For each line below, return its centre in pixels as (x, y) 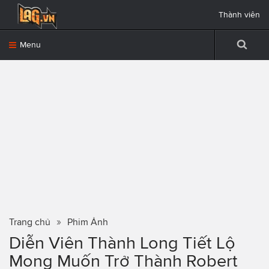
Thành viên (239, 15)
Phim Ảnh (88, 222)
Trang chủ (30, 222)
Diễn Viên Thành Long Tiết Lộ (122, 243)
